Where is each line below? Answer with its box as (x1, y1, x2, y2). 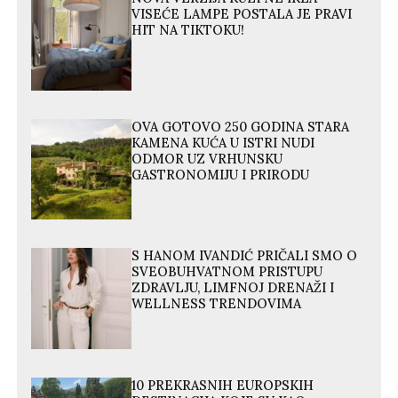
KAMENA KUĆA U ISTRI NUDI (131, 134, 315, 151)
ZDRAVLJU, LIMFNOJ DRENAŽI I (131, 280, 335, 297)
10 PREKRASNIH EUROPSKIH (131, 377, 314, 394)
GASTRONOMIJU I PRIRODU (131, 166, 310, 183)
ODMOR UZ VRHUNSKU (131, 150, 283, 167)
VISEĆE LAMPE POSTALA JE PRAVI (131, 5, 353, 22)
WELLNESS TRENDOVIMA (131, 296, 302, 313)
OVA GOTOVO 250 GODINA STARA (131, 118, 350, 135)
